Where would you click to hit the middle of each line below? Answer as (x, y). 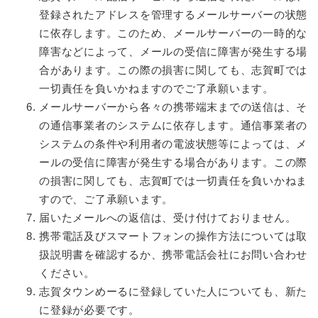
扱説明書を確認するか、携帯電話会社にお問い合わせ (173, 255)
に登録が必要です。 (89, 310)
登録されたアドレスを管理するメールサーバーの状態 (173, 15)
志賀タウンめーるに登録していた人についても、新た (173, 292)
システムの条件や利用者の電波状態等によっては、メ (173, 144)
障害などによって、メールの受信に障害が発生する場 (173, 52)
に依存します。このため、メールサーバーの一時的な (173, 33)
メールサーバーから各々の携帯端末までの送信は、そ (173, 107)
